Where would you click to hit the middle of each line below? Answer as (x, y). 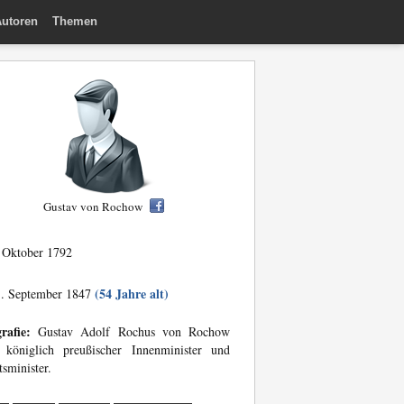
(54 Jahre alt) (132, 294)
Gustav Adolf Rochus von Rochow (130, 331)
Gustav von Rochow (93, 207)
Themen (75, 21)
